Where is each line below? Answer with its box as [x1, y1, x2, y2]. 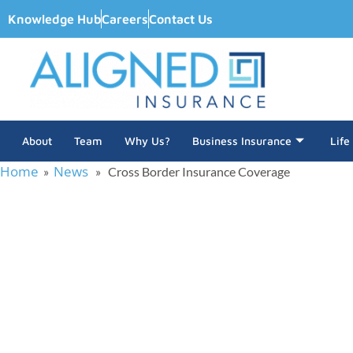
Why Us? [124, 134, 170, 147]
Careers [102, 12, 148, 26]
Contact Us [149, 12, 213, 26]
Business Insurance [192, 134, 292, 147]
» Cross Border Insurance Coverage [88, 164, 290, 179]
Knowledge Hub [8, 12, 101, 26]
